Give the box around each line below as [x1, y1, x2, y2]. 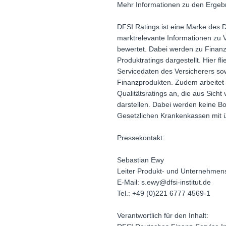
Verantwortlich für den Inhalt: [117, 211, 208, 219]
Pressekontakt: [117, 133, 164, 142]
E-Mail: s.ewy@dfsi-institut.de [117, 178, 211, 186]
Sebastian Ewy [117, 155, 164, 164]
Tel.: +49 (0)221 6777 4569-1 [117, 189, 210, 197]
